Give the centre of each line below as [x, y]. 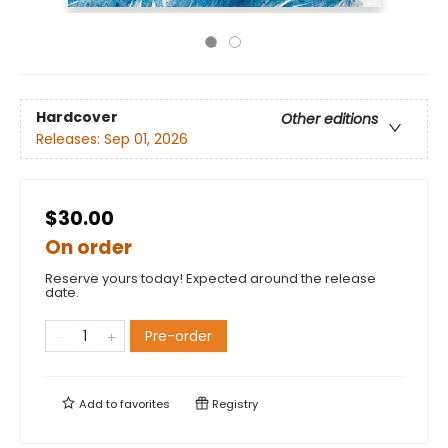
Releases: [70, 139]
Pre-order [178, 336]
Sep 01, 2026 [146, 139]
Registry [233, 404]
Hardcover [77, 117]
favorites [145, 404]
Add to [98, 404]
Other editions [329, 119]
